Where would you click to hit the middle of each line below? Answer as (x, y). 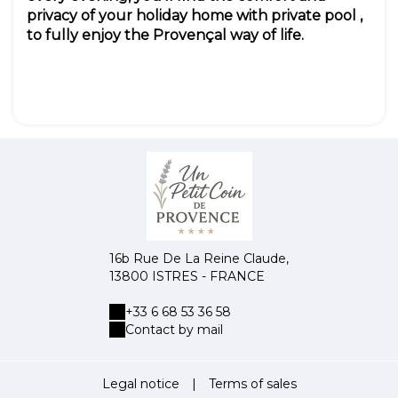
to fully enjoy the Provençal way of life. (165, 36)
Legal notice (140, 384)
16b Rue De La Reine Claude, (199, 259)
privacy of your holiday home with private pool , (195, 16)
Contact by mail (174, 330)
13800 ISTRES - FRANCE (187, 277)
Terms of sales (252, 384)
